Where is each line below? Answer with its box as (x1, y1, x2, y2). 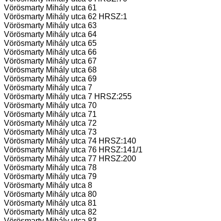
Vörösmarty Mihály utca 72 (4, 119, 97, 128)
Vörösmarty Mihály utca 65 (4, 39, 97, 48)
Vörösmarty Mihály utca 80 (4, 190, 97, 199)
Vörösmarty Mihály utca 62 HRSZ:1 (4, 12, 127, 21)
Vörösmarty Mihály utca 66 (4, 48, 97, 57)
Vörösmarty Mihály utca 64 (4, 30, 97, 39)
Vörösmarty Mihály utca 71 (4, 110, 97, 119)
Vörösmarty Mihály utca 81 (4, 199, 97, 208)
